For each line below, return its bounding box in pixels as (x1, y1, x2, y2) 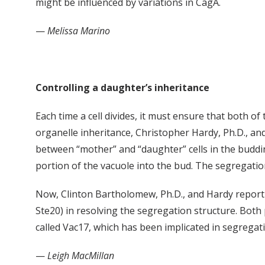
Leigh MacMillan (47, 248, 114, 262)
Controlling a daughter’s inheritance (35, 80, 209, 94)
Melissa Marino (47, 24, 110, 37)
